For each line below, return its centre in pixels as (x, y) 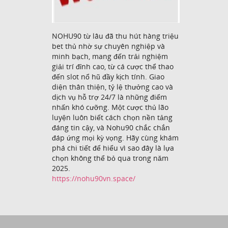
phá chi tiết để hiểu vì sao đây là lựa (113, 148)
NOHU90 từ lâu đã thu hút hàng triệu (115, 36)
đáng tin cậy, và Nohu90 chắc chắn (111, 127)
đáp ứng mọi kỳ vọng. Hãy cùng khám (115, 137)
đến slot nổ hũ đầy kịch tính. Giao (108, 76)
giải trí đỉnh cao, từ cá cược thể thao (113, 66)
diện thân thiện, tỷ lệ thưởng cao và (112, 87)
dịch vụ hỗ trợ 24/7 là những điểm (109, 97)
